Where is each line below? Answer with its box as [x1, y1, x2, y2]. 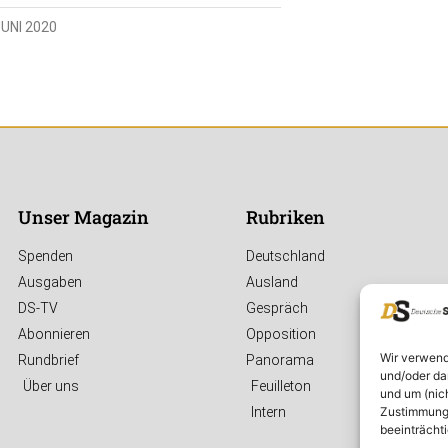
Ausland [246, 274, 298, 291]
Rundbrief [18, 352, 79, 369]
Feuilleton [251, 378, 311, 395]
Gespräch [246, 300, 308, 317]
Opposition [246, 326, 316, 343]
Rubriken [246, 205, 325, 230]
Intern [251, 404, 286, 421]
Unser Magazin [18, 205, 149, 230]
